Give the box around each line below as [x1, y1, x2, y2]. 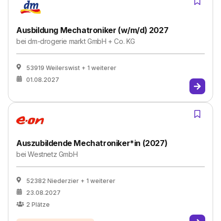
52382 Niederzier [26, 177, 79, 184]
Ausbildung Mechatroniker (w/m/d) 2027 [16, 25, 169, 35]
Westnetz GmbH [28, 150, 78, 158]
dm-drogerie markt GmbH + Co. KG [28, 37, 136, 45]
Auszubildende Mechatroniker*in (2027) [16, 138, 168, 148]
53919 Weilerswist [26, 64, 80, 72]
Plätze [32, 201, 50, 208]
